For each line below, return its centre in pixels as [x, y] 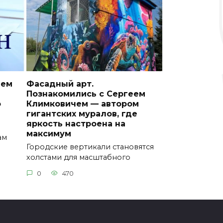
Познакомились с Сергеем [86, 94]
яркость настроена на [76, 123]
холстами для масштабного [78, 158]
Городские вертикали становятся [90, 147]
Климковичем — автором [82, 104]
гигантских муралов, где [82, 113]
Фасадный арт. [60, 84]
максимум [49, 133]
